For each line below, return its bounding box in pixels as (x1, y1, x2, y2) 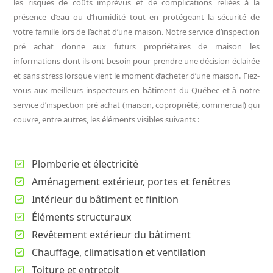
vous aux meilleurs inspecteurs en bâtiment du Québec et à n (13, 85, 244, 96)
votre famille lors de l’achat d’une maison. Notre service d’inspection (13, 26, 260, 38)
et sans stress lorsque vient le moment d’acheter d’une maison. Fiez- (13, 70, 260, 82)
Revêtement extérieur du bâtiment (32, 228, 191, 242)
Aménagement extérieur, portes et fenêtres (32, 175, 232, 189)
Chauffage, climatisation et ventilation (32, 246, 207, 260)
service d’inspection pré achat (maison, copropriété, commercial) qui (13, 99, 260, 111)
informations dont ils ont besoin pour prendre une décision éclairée (13, 55, 260, 67)
